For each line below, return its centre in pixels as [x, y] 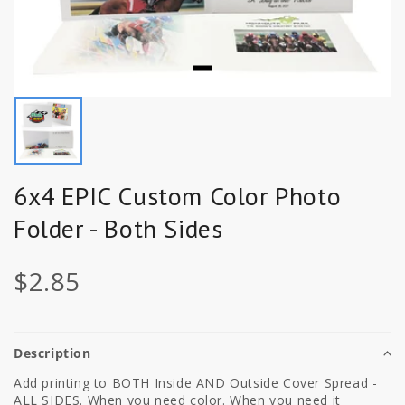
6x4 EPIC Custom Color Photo [178, 195]
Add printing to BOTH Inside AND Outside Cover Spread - [196, 382]
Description [52, 353]
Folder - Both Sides [118, 228]
